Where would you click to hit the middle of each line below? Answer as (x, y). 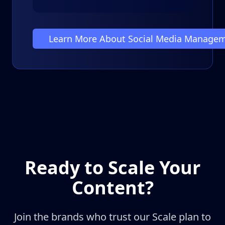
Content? (113, 188)
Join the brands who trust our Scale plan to (113, 217)
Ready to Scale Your (113, 167)
